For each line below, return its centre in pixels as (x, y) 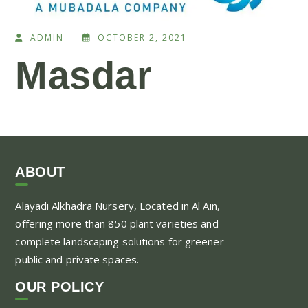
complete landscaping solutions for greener (120, 242)
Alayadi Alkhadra (54, 206)
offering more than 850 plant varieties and (117, 224)
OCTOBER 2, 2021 (143, 38)
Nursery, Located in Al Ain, (157, 206)
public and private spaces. (77, 260)
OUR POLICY (60, 287)
